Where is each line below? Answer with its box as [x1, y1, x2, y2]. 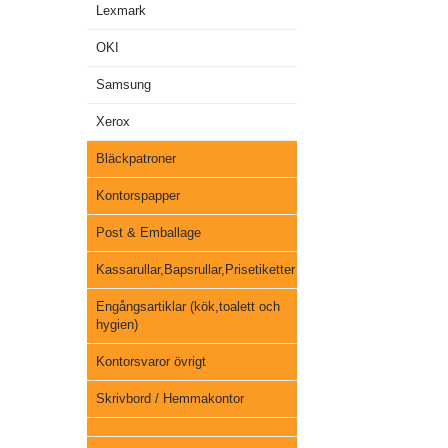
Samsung [96, 77, 151, 92]
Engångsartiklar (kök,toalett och [96, 299, 280, 314]
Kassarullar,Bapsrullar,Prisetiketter [96, 262, 295, 277]
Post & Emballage [96, 225, 201, 240]
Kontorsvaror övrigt [96, 354, 206, 369]
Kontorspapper [96, 188, 180, 203]
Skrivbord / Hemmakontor [96, 391, 244, 406]
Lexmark [96, 3, 146, 18]
